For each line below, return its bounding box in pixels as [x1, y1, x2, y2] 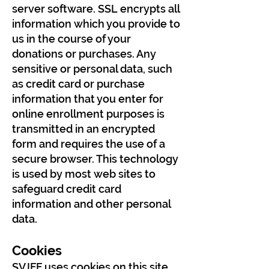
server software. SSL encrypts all [12, 2, 180, 15]
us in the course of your [12, 32, 131, 45]
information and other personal [12, 198, 171, 210]
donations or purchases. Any [12, 47, 156, 60]
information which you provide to [12, 17, 180, 30]
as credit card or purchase [12, 77, 145, 90]
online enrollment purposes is [12, 107, 165, 120]
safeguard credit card [12, 183, 121, 195]
